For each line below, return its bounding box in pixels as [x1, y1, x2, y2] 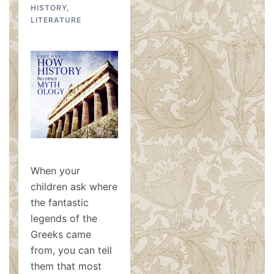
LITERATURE [31, 15, 81, 24]
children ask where [31, 180, 117, 193]
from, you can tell [31, 244, 112, 256]
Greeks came [31, 228, 91, 240]
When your [31, 165, 80, 177]
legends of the [31, 212, 97, 224]
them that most [31, 260, 102, 272]
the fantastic [31, 196, 89, 209]
